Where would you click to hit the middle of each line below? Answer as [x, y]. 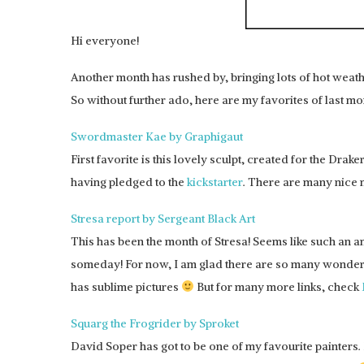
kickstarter [215, 182]
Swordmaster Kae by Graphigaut [157, 136]
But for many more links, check [277, 287]
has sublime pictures [126, 287]
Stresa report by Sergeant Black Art [163, 219]
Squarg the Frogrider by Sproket [155, 323]
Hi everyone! [105, 41]
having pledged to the [129, 182]
